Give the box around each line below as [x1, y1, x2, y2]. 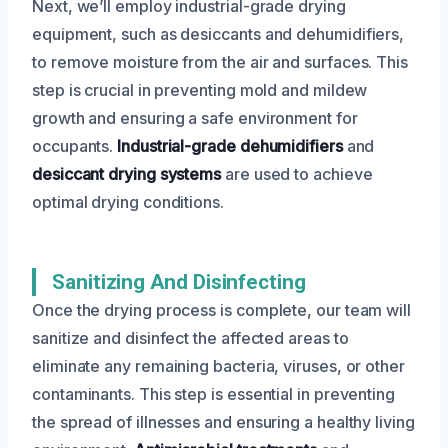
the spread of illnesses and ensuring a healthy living [32, 411, 415, 432]
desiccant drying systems [32, 163, 222, 184]
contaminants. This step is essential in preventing [32, 383, 396, 404]
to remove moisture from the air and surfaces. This [32, 51, 409, 72]
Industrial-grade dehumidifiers [117, 135, 343, 156]
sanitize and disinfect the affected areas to [32, 327, 349, 348]
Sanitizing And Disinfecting [52, 269, 306, 294]
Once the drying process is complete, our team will [32, 299, 412, 320]
